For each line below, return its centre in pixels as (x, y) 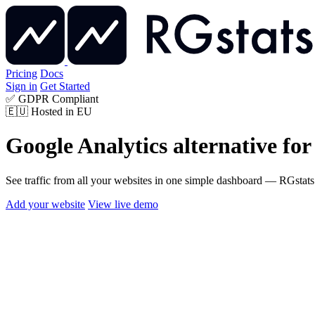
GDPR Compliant (57, 99)
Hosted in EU (60, 111)
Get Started (65, 86)
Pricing (21, 73)
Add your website (45, 204)
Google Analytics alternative (141, 146)
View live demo (123, 204)
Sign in (21, 86)
